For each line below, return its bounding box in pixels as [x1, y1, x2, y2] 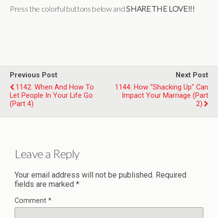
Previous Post [10, 71, 57, 79]
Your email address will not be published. [15, 170, 154, 180]
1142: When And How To [16, 83, 94, 91]
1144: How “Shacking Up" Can [115, 83, 208, 91]
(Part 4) [10, 99, 34, 108]
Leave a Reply [15, 146, 80, 161]
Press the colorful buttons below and [10, 3, 127, 13]
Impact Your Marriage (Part [122, 91, 208, 100]
